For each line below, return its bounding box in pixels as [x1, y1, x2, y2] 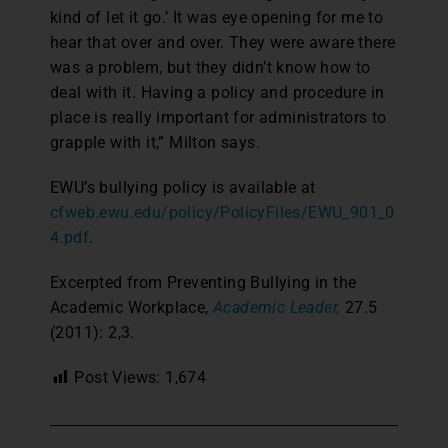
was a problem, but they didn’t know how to [50, 58, 371, 77]
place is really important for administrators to [50, 108, 387, 127]
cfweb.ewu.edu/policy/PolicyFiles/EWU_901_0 [50, 203, 395, 222]
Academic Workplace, [50, 298, 213, 317]
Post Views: [74, 368, 161, 387]
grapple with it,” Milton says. [50, 133, 260, 152]
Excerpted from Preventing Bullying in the [50, 273, 357, 292]
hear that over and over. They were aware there [50, 33, 396, 52]
